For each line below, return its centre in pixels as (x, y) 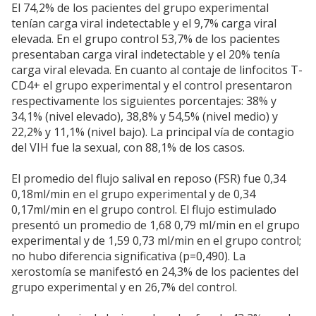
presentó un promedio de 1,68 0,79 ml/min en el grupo (156, 225)
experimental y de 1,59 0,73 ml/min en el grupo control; (156, 241)
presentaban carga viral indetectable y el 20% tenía (146, 55)
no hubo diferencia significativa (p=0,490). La (128, 256)
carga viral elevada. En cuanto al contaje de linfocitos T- (157, 70)
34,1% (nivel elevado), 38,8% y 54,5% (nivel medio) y (145, 117)
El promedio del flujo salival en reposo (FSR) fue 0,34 (148, 179)
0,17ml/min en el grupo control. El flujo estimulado (144, 210)
